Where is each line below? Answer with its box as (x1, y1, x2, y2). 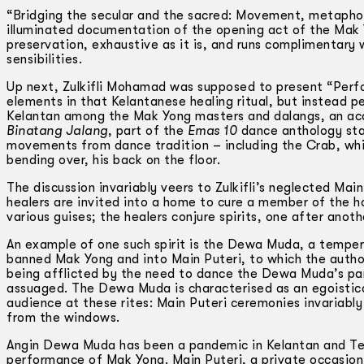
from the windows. (6, 310, 120, 325)
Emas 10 (187, 123, 237, 138)
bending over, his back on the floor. (6, 152, 220, 167)
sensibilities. (6, 51, 82, 67)
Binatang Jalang (6, 123, 108, 138)
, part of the (107, 123, 188, 138)
